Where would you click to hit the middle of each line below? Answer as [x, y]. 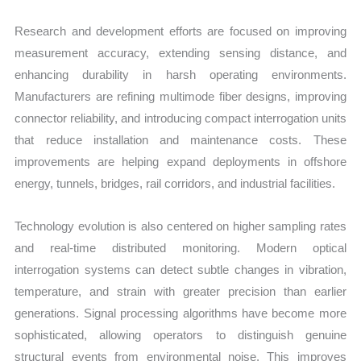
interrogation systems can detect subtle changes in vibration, [180, 270]
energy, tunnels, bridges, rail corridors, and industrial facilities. [175, 183]
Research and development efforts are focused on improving [180, 31]
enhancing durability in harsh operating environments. [180, 74]
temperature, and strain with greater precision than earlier [180, 292]
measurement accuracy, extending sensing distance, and [180, 52]
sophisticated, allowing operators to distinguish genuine [180, 335]
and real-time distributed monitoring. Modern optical [180, 248]
